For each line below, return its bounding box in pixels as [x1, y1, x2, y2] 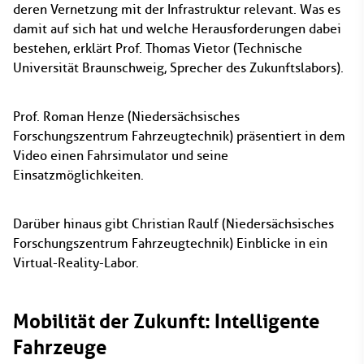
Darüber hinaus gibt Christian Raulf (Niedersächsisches [13, 216, 334, 232]
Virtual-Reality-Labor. [13, 255, 139, 271]
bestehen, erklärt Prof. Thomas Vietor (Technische [13, 41, 302, 56]
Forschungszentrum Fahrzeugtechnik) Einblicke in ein [13, 236, 327, 251]
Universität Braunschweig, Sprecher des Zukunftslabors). [13, 60, 344, 76]
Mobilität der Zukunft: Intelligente [13, 310, 319, 333]
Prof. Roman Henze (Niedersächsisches [13, 109, 240, 124]
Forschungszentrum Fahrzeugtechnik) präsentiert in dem [13, 128, 345, 144]
